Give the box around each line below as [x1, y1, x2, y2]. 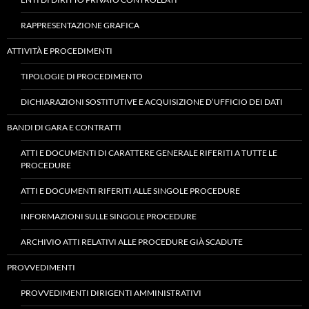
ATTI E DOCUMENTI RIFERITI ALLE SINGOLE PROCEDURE [21, 186, 240, 196]
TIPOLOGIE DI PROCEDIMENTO [21, 71, 143, 81]
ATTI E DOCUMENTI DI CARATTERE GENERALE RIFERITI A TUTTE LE [21, 148, 277, 158]
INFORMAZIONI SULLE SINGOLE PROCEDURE [21, 211, 197, 221]
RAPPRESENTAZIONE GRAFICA [21, 20, 139, 30]
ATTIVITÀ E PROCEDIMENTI [7, 46, 112, 56]
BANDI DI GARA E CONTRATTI [7, 122, 121, 132]
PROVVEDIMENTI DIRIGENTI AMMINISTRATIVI [21, 288, 201, 298]
